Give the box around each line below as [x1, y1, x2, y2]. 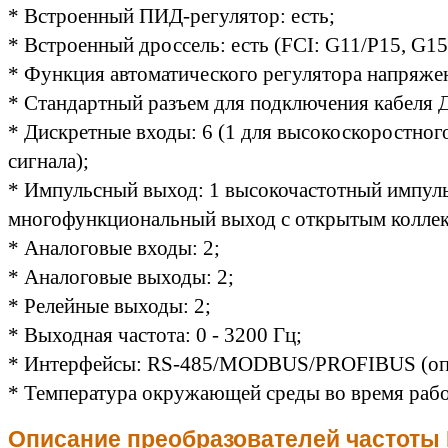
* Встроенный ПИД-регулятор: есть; [8, 3, 335, 28]
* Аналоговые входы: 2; [8, 235, 220, 260]
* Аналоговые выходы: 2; [8, 264, 234, 289]
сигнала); [8, 148, 89, 173]
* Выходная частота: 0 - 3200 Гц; [8, 322, 302, 347]
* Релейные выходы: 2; [8, 293, 211, 318]
